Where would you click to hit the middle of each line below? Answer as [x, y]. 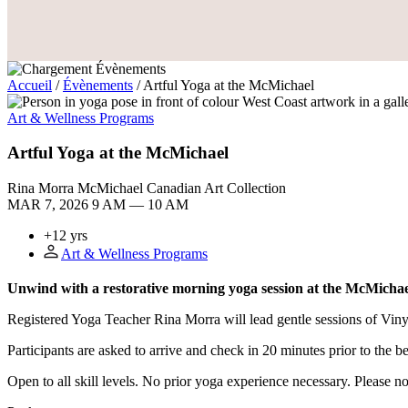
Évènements [98, 85]
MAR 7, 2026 [50, 205]
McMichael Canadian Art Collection [182, 189]
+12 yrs [66, 236]
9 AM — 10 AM [140, 205]
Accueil [30, 85]
